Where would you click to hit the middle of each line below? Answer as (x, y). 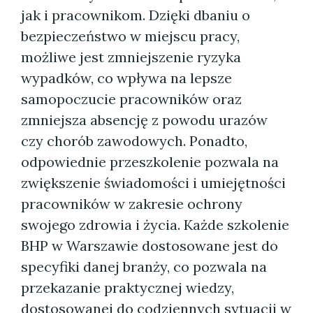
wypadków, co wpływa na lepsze (126, 78)
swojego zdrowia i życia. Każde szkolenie (155, 225)
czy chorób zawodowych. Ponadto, (134, 141)
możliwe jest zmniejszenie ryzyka (131, 57)
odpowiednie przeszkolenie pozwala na (150, 162)
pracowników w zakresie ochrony (132, 204)
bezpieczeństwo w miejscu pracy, (130, 36)
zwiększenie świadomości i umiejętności (153, 183)
